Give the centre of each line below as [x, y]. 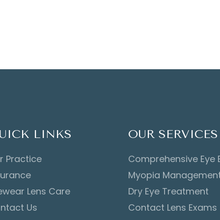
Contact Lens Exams [173, 207]
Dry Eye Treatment [169, 191]
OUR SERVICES [173, 134]
